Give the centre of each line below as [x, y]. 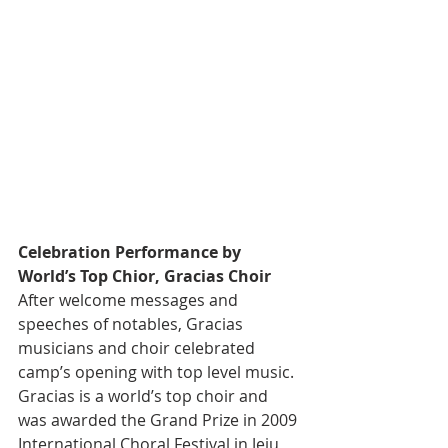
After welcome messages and [130, 299]
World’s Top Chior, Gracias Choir [144, 275]
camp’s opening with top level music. [158, 371]
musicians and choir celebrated [138, 347]
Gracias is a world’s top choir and [145, 395]
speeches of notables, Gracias [132, 323]
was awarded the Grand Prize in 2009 [159, 419]
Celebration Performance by [131, 251]
